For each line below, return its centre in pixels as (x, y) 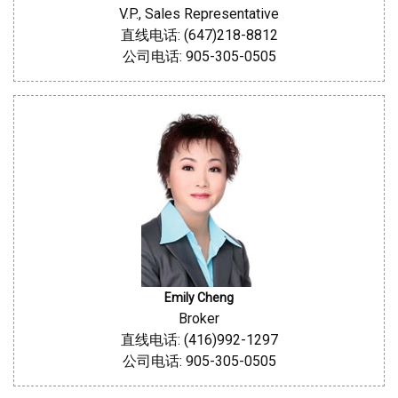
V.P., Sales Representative (199, 14)
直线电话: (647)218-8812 (199, 35)
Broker (199, 318)
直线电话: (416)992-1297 (199, 340)
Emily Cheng (199, 298)
